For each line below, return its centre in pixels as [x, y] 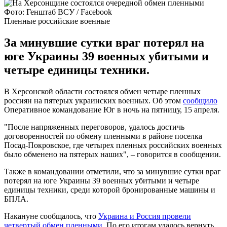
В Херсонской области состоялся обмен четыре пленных [102, 91]
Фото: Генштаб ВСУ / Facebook [58, 12]
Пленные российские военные [57, 21]
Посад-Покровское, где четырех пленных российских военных [113, 145]
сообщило [200, 100]
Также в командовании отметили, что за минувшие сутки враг [112, 171]
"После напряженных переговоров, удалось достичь [94, 127]
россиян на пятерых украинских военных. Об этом [93, 100]
